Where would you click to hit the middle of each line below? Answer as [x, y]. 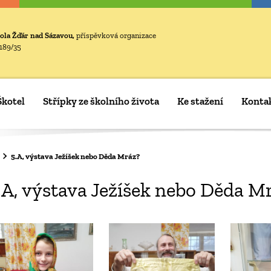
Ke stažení [200, 101]
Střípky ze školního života [101, 101]
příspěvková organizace [116, 35]
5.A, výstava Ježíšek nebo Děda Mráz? [75, 157]
